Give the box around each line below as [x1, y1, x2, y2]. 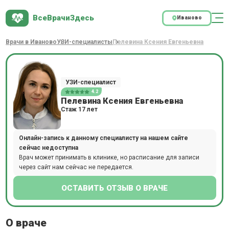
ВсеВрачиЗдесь [32, 13, 94, 23]
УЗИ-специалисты [57, 38, 113, 45]
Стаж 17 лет [61, 105, 98, 113]
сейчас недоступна [18, 144, 78, 151]
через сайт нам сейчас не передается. [18, 163, 133, 171]
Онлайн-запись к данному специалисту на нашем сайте [18, 134, 188, 142]
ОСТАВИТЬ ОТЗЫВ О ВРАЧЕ [61, 183, 168, 193]
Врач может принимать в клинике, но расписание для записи [18, 153, 199, 161]
